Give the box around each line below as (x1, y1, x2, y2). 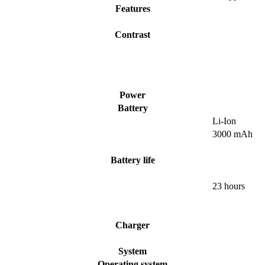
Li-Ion (212, 116, 236, 127)
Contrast (115, 30, 150, 40)
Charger (115, 220, 150, 231)
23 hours (212, 181, 245, 192)
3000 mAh (212, 129, 253, 140)
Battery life (110, 155, 155, 166)
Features (115, 4, 150, 14)
